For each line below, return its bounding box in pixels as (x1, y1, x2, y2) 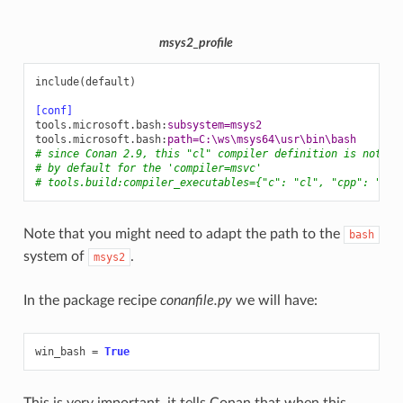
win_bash (34, 345, 85, 358)
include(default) (34, 76, 136, 88)
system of (22, 249, 88, 264)
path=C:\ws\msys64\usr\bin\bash (166, 133, 356, 146)
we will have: (231, 293, 318, 308)
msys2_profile (158, 37, 233, 50)
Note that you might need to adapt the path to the (22, 227, 344, 241)
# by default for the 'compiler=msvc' (34, 162, 262, 175)
